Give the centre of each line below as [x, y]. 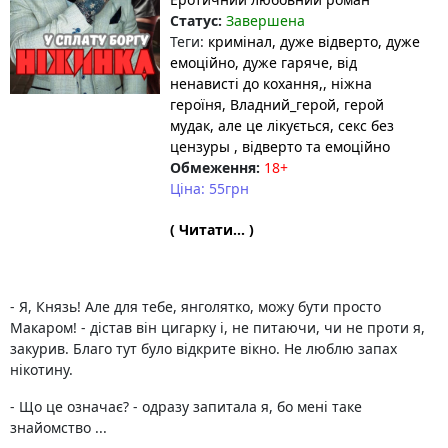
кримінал [240, 41]
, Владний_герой [279, 104]
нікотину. [41, 369]
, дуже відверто [325, 41]
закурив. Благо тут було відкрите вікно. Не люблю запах [203, 348]
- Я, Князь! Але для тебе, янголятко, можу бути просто [195, 306]
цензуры [202, 146]
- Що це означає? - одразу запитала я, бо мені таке [186, 406]
